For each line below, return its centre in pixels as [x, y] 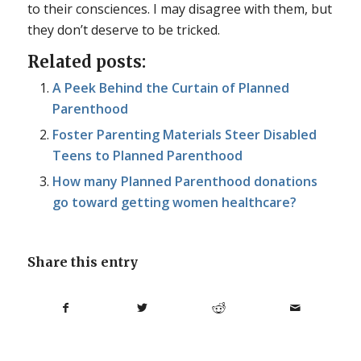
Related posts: [86, 61]
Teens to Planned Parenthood [147, 155]
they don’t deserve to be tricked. [123, 29]
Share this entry [82, 261]
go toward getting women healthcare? [174, 202]
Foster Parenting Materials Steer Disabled [184, 134]
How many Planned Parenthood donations [185, 181]
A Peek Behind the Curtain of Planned [170, 87]
